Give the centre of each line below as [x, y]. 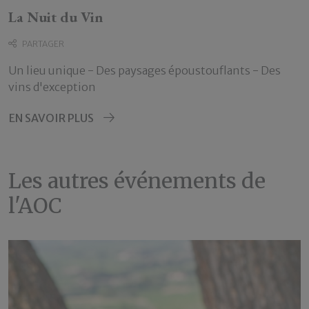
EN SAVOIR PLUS [51, 118]
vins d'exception [52, 87]
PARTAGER [43, 44]
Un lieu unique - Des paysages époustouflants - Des [144, 71]
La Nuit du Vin [56, 17]
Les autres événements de [137, 181]
